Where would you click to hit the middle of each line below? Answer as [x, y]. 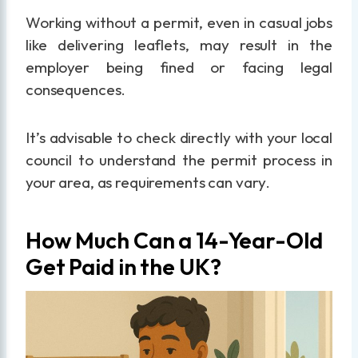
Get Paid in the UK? [123, 267]
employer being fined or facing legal [179, 68]
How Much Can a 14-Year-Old [174, 241]
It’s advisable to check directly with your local [179, 138]
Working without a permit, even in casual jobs [179, 23]
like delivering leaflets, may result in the [179, 45]
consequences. [76, 90]
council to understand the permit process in [179, 160]
